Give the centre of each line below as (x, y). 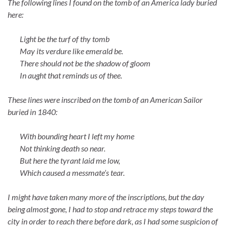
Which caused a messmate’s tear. (72, 173)
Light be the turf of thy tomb (60, 39)
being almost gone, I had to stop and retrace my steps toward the (110, 209)
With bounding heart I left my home (79, 136)
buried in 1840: (32, 112)
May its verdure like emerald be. (65, 51)
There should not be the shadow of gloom (85, 63)
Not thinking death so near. (56, 148)
